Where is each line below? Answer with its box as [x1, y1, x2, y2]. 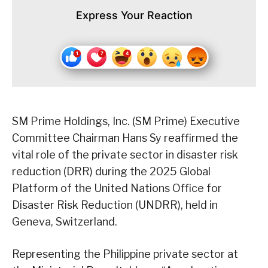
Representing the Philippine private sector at [12, 247, 238, 260]
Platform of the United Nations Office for [12, 181, 222, 194]
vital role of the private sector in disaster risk [12, 148, 238, 161]
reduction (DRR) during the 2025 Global [12, 165, 211, 178]
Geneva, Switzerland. [12, 215, 120, 228]
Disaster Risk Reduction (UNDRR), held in [12, 198, 218, 211]
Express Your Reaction [75, 8, 193, 22]
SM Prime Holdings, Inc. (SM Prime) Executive [12, 114, 240, 127]
